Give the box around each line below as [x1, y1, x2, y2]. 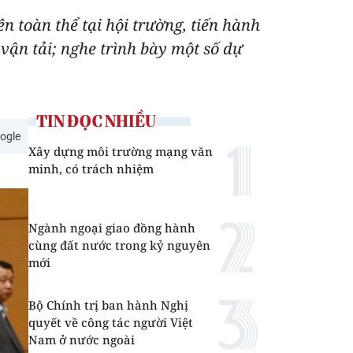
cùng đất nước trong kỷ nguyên [28, 237, 210, 253]
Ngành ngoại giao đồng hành [28, 220, 195, 236]
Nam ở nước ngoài [28, 332, 135, 347]
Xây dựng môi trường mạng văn [28, 143, 213, 159]
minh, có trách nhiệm [28, 161, 154, 176]
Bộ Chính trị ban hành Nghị [28, 297, 188, 313]
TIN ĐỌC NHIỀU [36, 111, 156, 131]
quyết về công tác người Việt [28, 314, 193, 330]
